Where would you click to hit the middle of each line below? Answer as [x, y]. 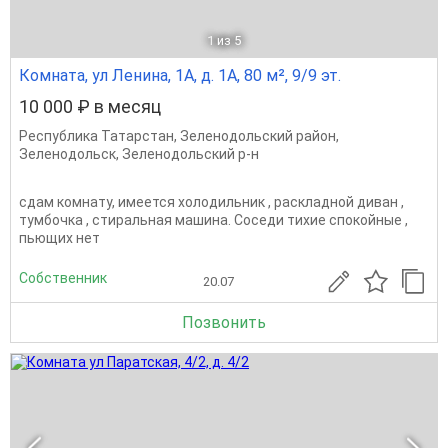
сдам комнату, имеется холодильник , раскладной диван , [211, 202]
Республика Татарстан [96, 136]
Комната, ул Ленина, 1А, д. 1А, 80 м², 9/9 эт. [180, 75]
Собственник [63, 277]
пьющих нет [59, 238]
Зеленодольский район [258, 136]
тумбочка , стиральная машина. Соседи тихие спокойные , [213, 220]
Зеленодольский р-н [190, 154]
